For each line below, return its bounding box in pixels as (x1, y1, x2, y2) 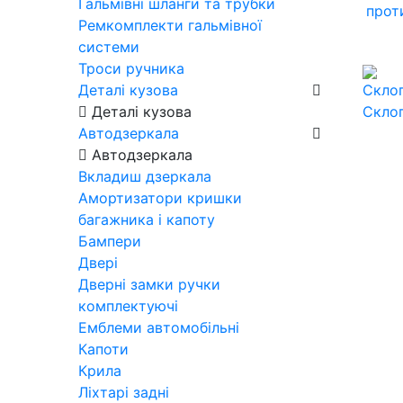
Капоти (78, 339, 129, 358)
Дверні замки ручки (78, 274, 220, 293)
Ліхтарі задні (78, 382, 169, 401)
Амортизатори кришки (78, 188, 242, 207)
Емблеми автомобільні (78, 318, 239, 336)
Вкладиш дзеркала (78, 166, 211, 185)
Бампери (78, 231, 141, 250)
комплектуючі (78, 296, 178, 315)
